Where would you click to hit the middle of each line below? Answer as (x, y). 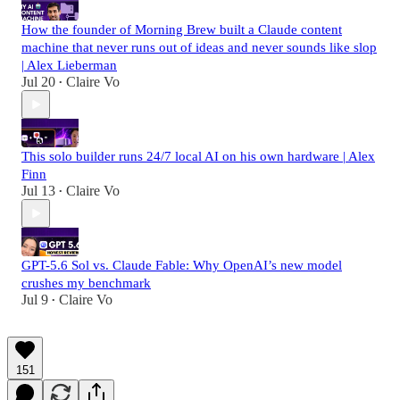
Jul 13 (38, 191)
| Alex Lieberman (69, 66)
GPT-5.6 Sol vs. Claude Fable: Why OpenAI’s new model (182, 266)
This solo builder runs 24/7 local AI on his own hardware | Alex (198, 157)
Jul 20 (38, 82)
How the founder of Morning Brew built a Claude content (182, 30)
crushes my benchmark (86, 283)
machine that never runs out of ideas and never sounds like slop (199, 48)
